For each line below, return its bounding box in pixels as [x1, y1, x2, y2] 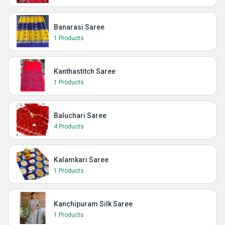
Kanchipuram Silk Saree [54, 200, 133, 208]
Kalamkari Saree [54, 156, 108, 164]
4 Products [54, 123, 84, 130]
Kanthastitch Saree [54, 67, 116, 75]
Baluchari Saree [54, 111, 106, 120]
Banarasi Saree [54, 23, 104, 31]
